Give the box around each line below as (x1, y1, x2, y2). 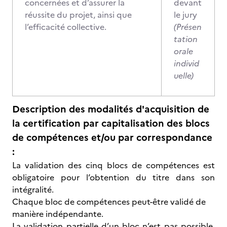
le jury (174, 9, 197, 21)
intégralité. (12, 183, 54, 196)
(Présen (174, 21, 202, 33)
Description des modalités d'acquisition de (12, 102, 209, 117)
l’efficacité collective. (25, 21, 106, 33)
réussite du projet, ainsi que (25, 9, 132, 21)
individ (174, 57, 199, 69)
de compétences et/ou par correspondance (12, 130, 212, 145)
